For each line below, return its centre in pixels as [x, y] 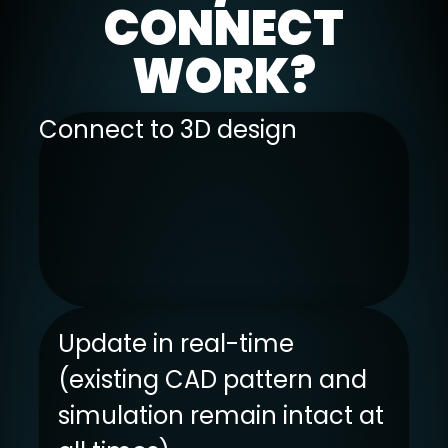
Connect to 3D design [168, 130]
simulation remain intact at [220, 415]
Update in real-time [175, 343]
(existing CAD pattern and [212, 379]
